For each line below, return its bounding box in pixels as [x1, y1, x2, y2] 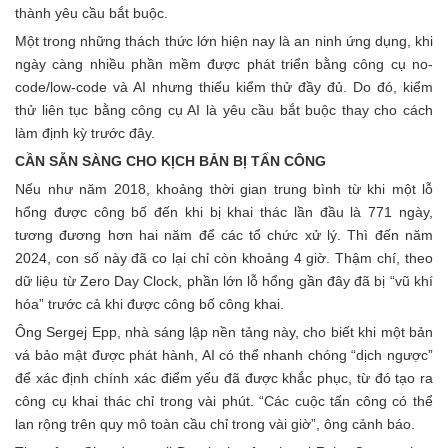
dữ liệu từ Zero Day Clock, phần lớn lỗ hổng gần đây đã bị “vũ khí [15, 272, 433, 289]
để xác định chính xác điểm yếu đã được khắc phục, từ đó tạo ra [15, 369, 433, 386]
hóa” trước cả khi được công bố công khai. [15, 295, 284, 312]
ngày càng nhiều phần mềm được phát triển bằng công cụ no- [15, 55, 433, 72]
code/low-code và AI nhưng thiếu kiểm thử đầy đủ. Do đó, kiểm [15, 78, 433, 95]
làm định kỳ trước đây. [15, 124, 155, 141]
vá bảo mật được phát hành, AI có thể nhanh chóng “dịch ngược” [15, 346, 433, 363]
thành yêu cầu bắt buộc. [15, 4, 168, 21]
